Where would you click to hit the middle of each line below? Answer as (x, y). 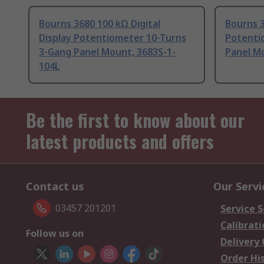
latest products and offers (120, 141)
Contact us (55, 187)
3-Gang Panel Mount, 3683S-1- (107, 52)
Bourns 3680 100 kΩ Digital (100, 24)
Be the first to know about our (135, 120)
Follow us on (55, 234)
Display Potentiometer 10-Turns (113, 38)
